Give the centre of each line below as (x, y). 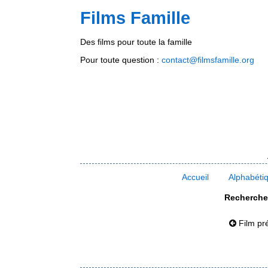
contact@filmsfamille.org (208, 60)
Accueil (196, 177)
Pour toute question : (121, 60)
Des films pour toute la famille (136, 42)
